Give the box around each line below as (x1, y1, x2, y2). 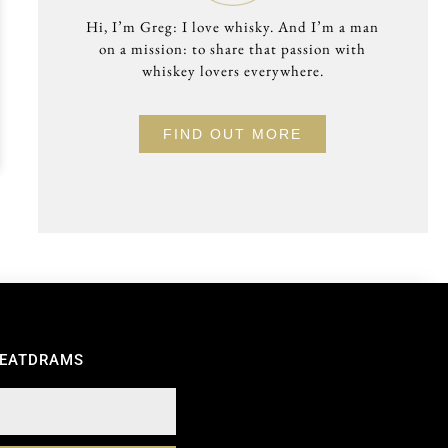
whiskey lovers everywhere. (141, 61, 324, 81)
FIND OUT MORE (163, 125, 303, 142)
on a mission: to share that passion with (99, 39, 367, 59)
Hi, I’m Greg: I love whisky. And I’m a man (86, 17, 380, 37)
